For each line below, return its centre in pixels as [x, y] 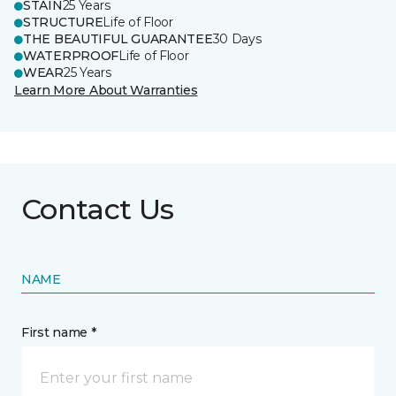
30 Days [237, 39]
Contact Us [98, 209]
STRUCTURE [63, 22]
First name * [59, 332]
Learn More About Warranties [106, 90]
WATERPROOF [71, 56]
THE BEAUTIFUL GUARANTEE [118, 39]
